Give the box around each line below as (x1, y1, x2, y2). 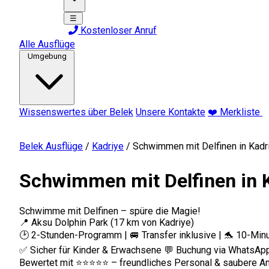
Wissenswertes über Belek (19, 106, 133, 118)
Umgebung (27, 52, 67, 61)
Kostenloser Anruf (78, 25, 157, 36)
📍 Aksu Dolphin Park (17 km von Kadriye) (19, 216, 194, 228)
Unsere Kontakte (136, 106, 205, 118)
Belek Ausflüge (19, 141, 83, 152)
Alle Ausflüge (19, 38, 75, 50)
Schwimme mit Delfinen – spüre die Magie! (19, 205, 201, 217)
